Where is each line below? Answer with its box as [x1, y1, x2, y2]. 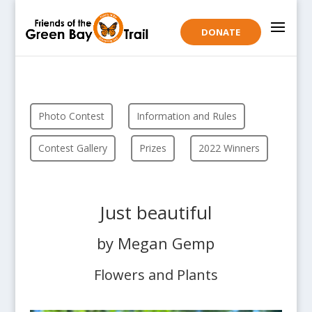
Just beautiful [100, 200, 212, 225]
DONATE [201, 26, 241, 38]
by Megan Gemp [97, 233, 215, 253]
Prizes [139, 141, 166, 155]
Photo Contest [38, 109, 104, 123]
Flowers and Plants [93, 265, 218, 284]
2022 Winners [198, 141, 260, 155]
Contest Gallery [38, 141, 107, 155]
